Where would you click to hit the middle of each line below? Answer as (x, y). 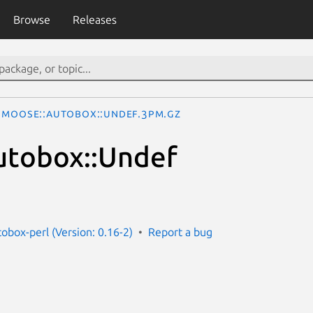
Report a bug (180, 232)
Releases (94, 20)
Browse (31, 20)
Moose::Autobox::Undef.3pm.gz (91, 113)
